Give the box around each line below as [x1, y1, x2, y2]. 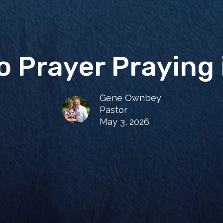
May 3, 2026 [99, 116, 149, 127]
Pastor [99, 105, 127, 115]
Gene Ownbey [99, 93, 161, 104]
